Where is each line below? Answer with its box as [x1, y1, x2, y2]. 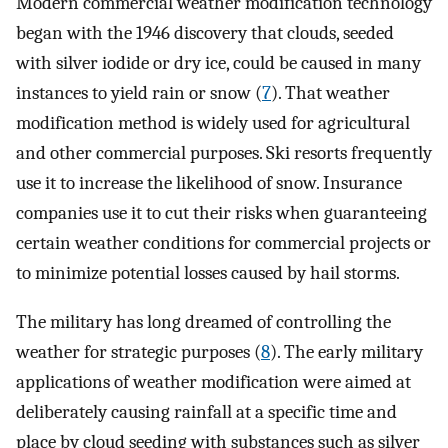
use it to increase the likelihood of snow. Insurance [16, 172, 402, 195]
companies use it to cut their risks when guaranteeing [16, 202, 427, 225]
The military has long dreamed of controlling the [16, 310, 391, 333]
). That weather [271, 82, 390, 105]
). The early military [270, 340, 423, 363]
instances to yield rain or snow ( [16, 82, 262, 105]
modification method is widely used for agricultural [16, 112, 410, 135]
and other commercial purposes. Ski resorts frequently [16, 142, 432, 165]
